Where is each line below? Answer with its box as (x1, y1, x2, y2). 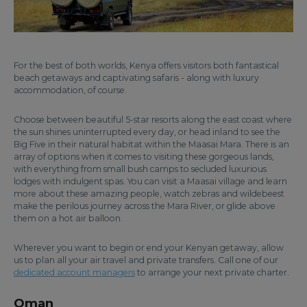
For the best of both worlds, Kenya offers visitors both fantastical (14, 60, 279, 71)
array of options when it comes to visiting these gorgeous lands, (14, 151, 274, 162)
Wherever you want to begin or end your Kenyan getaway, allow (14, 243, 284, 253)
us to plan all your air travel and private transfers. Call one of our (14, 255, 278, 265)
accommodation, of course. (14, 85, 129, 95)
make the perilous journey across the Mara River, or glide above (14, 201, 275, 211)
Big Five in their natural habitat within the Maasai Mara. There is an (14, 139, 289, 149)
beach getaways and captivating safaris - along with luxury (14, 73, 259, 83)
